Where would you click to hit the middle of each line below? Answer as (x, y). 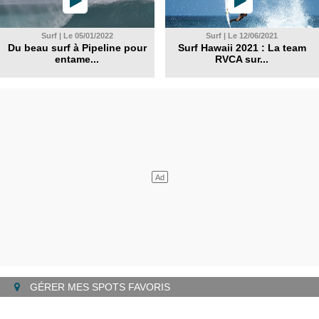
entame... (77, 59)
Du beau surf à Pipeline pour (77, 47)
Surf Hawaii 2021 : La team (242, 47)
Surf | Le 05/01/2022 (77, 35)
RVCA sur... (242, 59)
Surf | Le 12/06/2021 (242, 35)
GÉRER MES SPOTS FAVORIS (99, 287)
